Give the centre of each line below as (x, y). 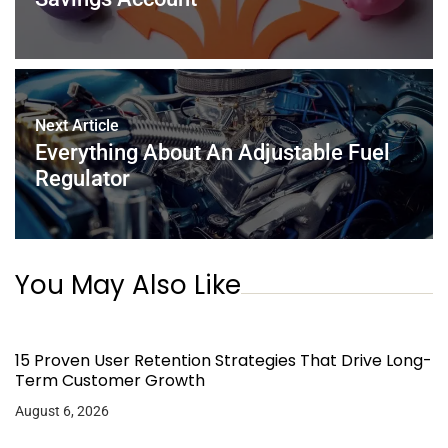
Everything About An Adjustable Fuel (212, 152)
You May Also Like (128, 284)
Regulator (82, 178)
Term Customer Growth (110, 380)
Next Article (77, 125)
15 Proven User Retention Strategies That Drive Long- (223, 360)
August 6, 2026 (62, 410)
